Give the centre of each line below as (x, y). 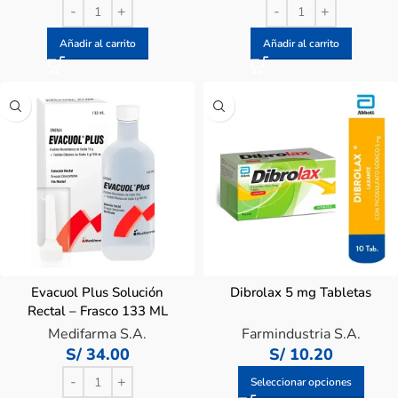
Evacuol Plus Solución (97, 292)
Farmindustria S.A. (301, 334)
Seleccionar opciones (301, 382)
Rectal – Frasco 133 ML (97, 311)
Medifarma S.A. (97, 334)
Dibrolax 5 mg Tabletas (301, 292)
